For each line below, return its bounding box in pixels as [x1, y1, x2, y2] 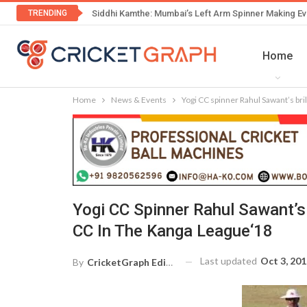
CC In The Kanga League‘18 [73, 221, 273, 241]
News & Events [111, 94, 167, 105]
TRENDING [27, 8, 67, 18]
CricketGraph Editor [87, 256, 166, 268]
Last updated [200, 255, 259, 267]
